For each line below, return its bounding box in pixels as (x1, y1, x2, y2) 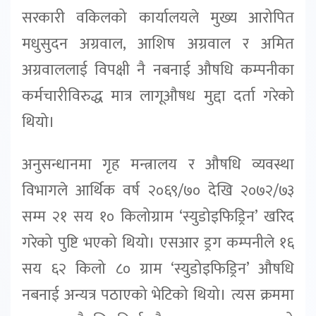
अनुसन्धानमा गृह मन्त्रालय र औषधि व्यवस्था (22, 152, 294, 178)
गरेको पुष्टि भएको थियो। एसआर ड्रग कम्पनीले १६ (22, 230, 294, 257)
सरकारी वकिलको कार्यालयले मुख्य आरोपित (22, 5, 294, 32)
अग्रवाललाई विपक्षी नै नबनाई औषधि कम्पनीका (22, 57, 294, 84)
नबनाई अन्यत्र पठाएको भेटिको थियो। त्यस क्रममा (22, 282, 294, 309)
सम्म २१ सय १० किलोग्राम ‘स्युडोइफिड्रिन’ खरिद (22, 204, 294, 231)
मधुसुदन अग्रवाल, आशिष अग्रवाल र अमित (22, 31, 294, 58)
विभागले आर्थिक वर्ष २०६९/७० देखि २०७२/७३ (22, 178, 294, 205)
